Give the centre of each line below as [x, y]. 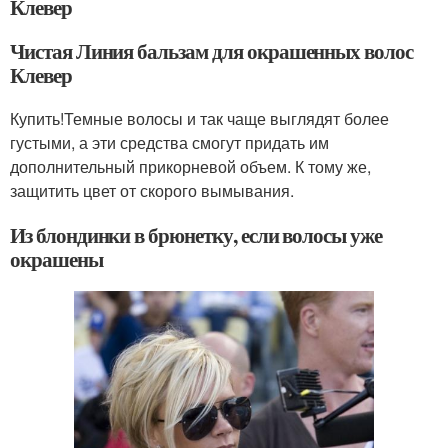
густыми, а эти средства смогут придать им [169, 143]
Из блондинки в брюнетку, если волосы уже [196, 235]
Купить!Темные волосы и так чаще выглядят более [199, 119]
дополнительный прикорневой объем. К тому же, [190, 167]
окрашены [56, 259]
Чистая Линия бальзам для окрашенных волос [211, 51]
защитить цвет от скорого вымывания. [152, 191]
